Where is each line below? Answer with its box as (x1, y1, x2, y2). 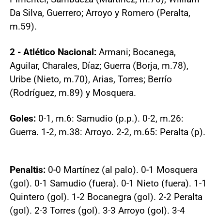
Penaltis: (10, 164, 46, 175)
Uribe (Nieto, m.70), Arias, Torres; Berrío (10, 74, 172, 85)
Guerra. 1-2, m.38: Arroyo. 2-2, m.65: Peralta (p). (10, 126, 205, 138)
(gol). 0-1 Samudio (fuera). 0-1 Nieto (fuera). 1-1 (10, 178, 207, 189)
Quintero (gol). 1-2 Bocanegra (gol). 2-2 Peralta (10, 191, 202, 202)
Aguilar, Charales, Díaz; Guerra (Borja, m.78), (10, 60, 188, 71)
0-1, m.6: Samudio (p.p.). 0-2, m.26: (36, 113, 184, 124)
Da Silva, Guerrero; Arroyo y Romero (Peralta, (10, 7, 190, 18)
